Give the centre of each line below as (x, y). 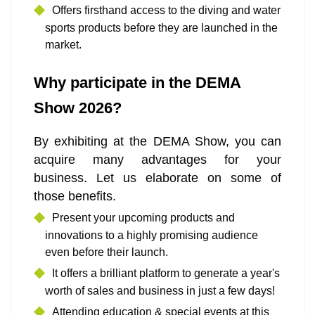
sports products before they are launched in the (161, 28)
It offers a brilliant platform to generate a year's (166, 274)
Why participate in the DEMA (137, 83)
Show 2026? (78, 108)
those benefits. (75, 197)
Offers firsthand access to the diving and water (166, 11)
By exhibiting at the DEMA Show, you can (157, 142)
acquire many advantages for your (157, 160)
